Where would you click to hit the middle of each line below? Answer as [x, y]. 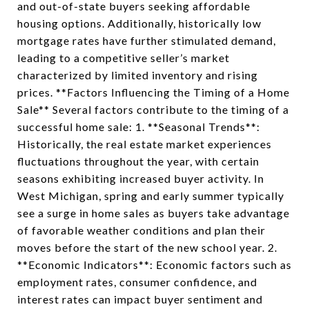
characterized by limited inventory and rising [138, 75]
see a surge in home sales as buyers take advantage [153, 213]
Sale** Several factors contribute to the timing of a [153, 109]
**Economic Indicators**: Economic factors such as [154, 265]
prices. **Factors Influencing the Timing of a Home [153, 92]
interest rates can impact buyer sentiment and [140, 299]
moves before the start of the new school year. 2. [147, 247]
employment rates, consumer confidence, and [137, 282]
